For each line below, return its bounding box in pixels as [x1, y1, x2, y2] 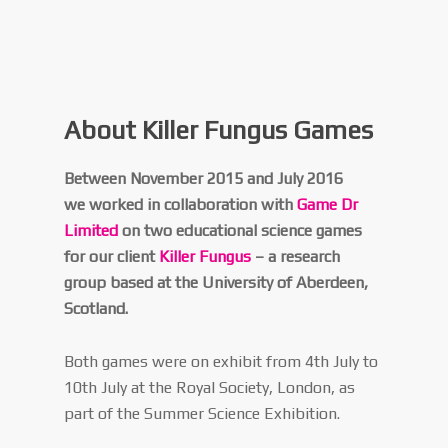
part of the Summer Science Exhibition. [64, 404, 341, 423]
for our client [64, 247, 160, 266]
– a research [251, 247, 341, 266]
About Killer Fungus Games [64, 115, 374, 145]
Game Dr [297, 195, 359, 214]
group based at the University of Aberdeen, [64, 273, 369, 292]
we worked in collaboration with [64, 195, 298, 214]
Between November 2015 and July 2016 [64, 169, 344, 188]
